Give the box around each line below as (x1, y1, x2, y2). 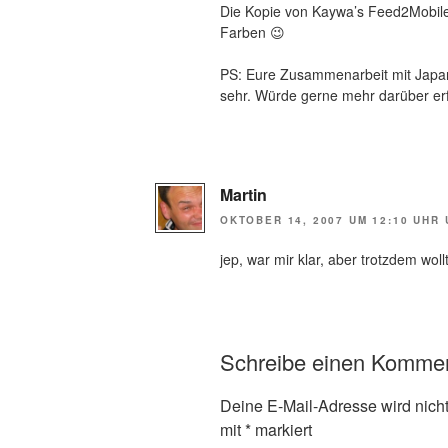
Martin (220, 182, 267, 206)
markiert (251, 417, 312, 441)
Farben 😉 (220, 21, 285, 42)
